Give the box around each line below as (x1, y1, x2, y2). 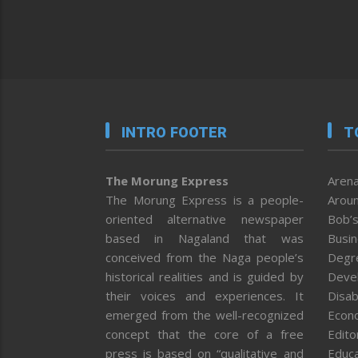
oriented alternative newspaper (105, 211, 304, 228)
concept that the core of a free (105, 326, 304, 343)
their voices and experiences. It (105, 288, 304, 304)
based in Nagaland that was (105, 230, 304, 247)
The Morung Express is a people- (105, 192, 304, 209)
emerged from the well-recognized (105, 307, 304, 324)
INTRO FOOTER (121, 124, 228, 141)
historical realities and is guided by (105, 268, 304, 285)
